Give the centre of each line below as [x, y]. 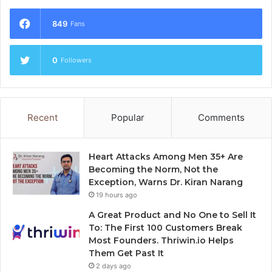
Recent [42, 118]
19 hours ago [117, 195]
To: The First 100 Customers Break [165, 228]
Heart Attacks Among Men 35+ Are [166, 157]
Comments [222, 118]
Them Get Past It [126, 253]
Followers [76, 60]
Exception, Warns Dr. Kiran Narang [166, 182]
